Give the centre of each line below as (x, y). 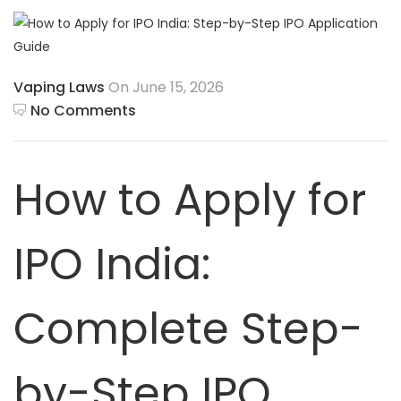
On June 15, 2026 (164, 87)
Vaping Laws (59, 87)
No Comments (83, 111)
